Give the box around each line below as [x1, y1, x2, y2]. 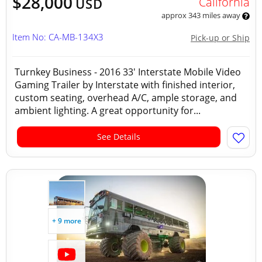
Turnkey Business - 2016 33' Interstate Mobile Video [15, 65, 241, 78]
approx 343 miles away [161, 10, 242, 20]
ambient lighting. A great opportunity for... [15, 104, 201, 117]
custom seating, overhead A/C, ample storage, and [15, 91, 237, 104]
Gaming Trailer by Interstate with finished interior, [15, 78, 235, 91]
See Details [97, 131, 140, 142]
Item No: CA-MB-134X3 [12, 31, 104, 43]
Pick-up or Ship [191, 32, 250, 43]
